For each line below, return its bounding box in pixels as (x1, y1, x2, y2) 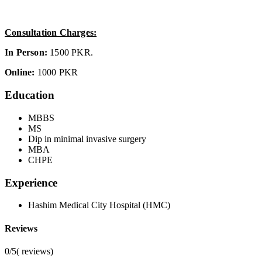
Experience (5, 176, 57, 189)
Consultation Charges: (5, 27, 97, 38)
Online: (5, 67, 35, 78)
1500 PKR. (47, 47, 93, 58)
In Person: (5, 47, 47, 58)
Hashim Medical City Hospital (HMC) (28, 200, 170, 211)
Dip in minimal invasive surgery (28, 133, 146, 144)
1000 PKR (35, 67, 78, 78)
